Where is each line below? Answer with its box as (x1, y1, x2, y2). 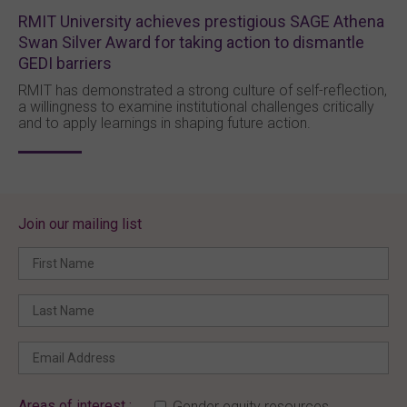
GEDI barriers (18, 53, 112, 73)
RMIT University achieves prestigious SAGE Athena (18, 11, 384, 31)
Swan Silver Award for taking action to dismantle (18, 32, 364, 52)
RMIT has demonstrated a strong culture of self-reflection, (18, 81, 387, 99)
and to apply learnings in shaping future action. (18, 114, 311, 132)
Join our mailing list (18, 214, 142, 233)
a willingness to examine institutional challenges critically (18, 97, 374, 115)
